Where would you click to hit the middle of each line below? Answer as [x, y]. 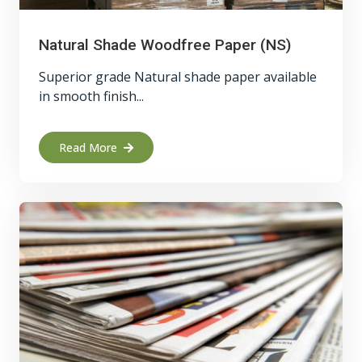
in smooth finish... [91, 96]
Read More [88, 147]
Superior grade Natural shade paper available [178, 77]
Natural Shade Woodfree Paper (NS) [165, 45]
